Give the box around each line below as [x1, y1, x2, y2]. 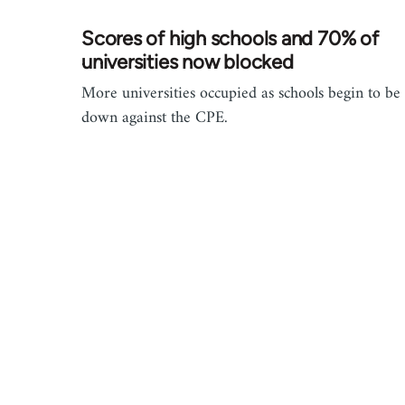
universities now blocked [81, 50, 294, 74]
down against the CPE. [81, 104, 228, 132]
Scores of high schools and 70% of [81, 26, 379, 51]
